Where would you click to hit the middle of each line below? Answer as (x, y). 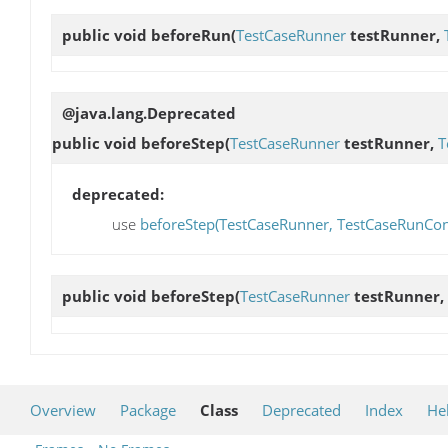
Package (148, 409)
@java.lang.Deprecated (149, 112)
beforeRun (191, 34)
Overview (63, 409)
